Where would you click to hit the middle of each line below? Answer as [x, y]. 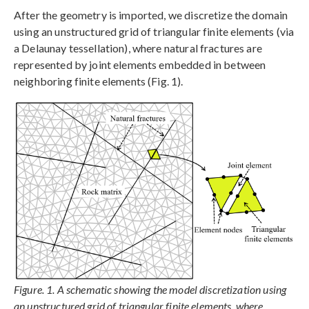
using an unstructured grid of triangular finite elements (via [154, 31]
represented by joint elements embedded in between [140, 64]
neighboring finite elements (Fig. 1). [99, 81]
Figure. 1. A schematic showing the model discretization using [150, 290]
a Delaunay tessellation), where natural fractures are [138, 48]
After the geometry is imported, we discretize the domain [151, 14]
